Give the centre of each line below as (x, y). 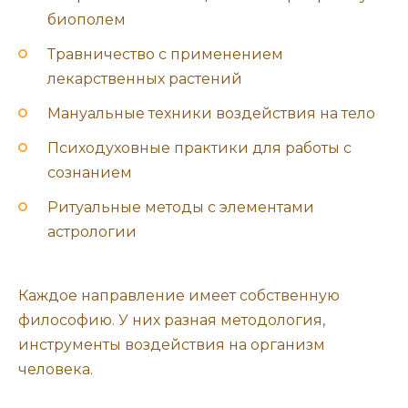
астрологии (92, 232)
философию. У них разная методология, (172, 321)
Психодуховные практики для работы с (199, 148)
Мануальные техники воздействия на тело (211, 113)
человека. (56, 370)
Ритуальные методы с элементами (181, 208)
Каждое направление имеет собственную (179, 296)
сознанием (90, 173)
